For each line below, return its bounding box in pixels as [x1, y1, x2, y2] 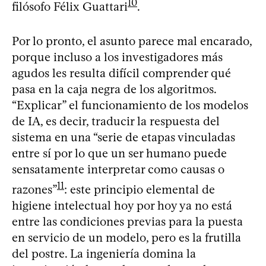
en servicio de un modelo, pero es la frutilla [12, 230, 241, 245]
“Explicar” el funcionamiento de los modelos [12, 98, 248, 113]
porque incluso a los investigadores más [12, 50, 223, 65]
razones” [12, 182, 57, 197]
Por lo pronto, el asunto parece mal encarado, [12, 34, 252, 49]
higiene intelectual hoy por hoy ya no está [12, 198, 232, 213]
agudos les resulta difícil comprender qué [12, 66, 231, 81]
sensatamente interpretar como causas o [12, 162, 224, 177]
